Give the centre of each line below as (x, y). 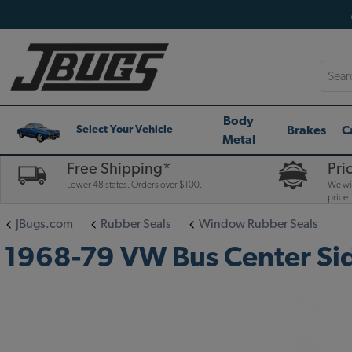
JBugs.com (44, 224)
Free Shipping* (119, 169)
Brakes (306, 130)
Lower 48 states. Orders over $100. (135, 185)
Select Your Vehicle (124, 130)
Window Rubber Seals (258, 224)
